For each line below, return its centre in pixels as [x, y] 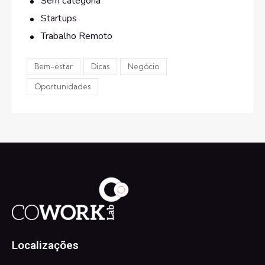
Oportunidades [62, 87]
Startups [59, 19]
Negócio [143, 67]
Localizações [45, 245]
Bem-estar [54, 67]
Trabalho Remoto [77, 36]
